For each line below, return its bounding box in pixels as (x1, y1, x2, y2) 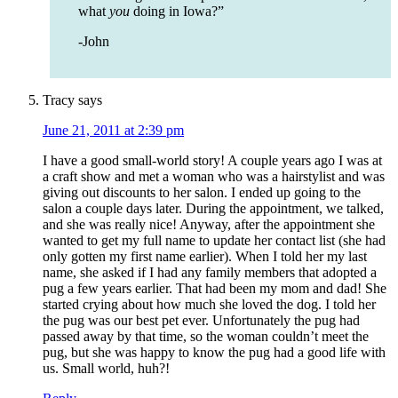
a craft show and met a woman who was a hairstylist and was (43, 169, 385, 185)
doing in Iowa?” (130, 4, 224, 20)
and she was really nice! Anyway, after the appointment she (43, 217, 375, 233)
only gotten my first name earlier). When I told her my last (43, 249, 367, 265)
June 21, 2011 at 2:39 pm (43, 123, 184, 139)
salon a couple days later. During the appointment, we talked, (43, 201, 384, 217)
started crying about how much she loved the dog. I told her (43, 297, 376, 313)
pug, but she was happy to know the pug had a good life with (43, 345, 386, 361)
